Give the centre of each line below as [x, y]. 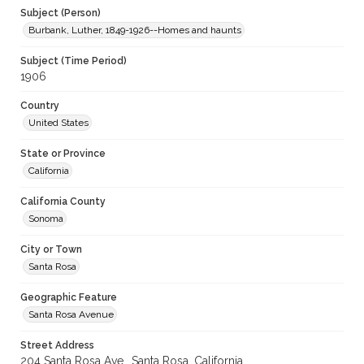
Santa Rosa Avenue [71, 315]
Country [40, 106]
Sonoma [46, 219]
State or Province [63, 154]
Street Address [57, 346]
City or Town [51, 250]
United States [58, 123]
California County [63, 202]
